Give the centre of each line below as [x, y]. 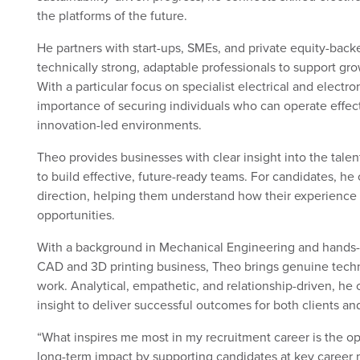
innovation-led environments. [119, 125]
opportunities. [76, 215]
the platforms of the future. [112, 16]
